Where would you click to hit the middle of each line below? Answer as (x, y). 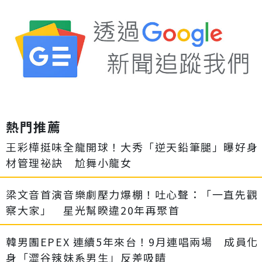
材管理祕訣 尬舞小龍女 (69, 163)
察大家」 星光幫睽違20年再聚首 (93, 210)
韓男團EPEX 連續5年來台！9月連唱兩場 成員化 (132, 242)
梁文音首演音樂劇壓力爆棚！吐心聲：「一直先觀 (132, 194)
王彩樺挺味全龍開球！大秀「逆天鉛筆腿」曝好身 (132, 147)
